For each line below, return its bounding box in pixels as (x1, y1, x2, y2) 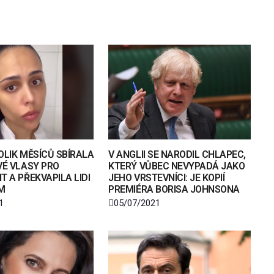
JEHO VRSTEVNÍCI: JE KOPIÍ (108, 171, 225, 183)
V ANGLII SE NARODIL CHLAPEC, (108, 148, 246, 160)
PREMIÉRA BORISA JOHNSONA (108, 183, 240, 195)
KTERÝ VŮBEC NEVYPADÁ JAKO (108, 160, 245, 172)
